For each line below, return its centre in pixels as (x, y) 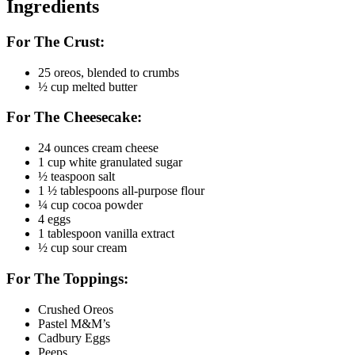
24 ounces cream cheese (98, 148)
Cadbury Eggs (74, 338)
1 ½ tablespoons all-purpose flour (121, 191)
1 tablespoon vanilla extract (106, 234)
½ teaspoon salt (76, 177)
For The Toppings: (67, 278)
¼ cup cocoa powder (90, 205)
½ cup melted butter (88, 86)
